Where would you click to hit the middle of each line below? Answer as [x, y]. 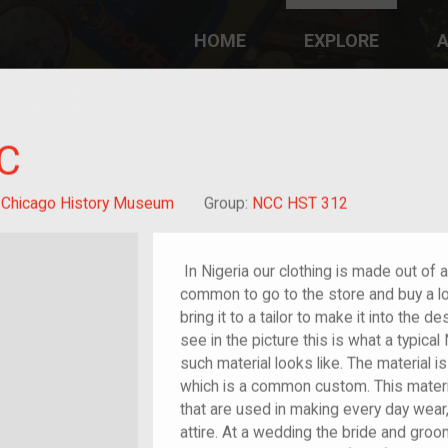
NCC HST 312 [300, 203]
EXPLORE [342, 40]
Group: [228, 203]
